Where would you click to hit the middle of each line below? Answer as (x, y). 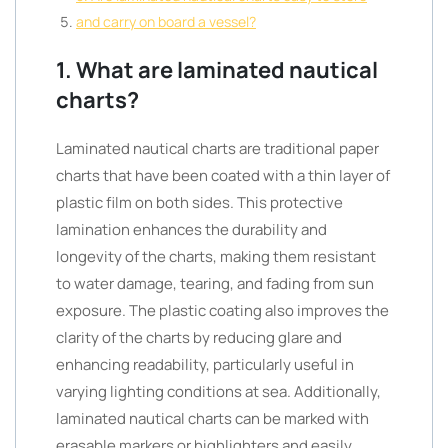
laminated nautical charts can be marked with (212, 418)
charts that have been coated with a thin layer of (223, 175)
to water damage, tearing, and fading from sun (215, 283)
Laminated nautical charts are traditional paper (217, 148)
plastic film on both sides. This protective (199, 202)
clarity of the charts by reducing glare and (199, 337)
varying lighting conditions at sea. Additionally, (218, 391)
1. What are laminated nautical (217, 70)
